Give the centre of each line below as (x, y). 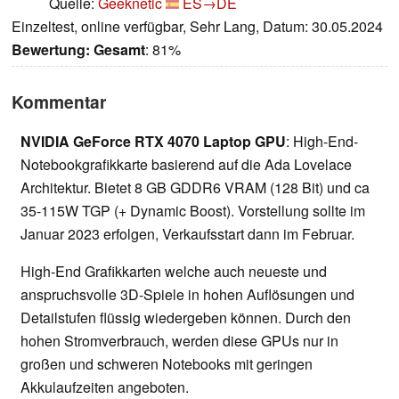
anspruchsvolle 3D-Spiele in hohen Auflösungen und (187, 295)
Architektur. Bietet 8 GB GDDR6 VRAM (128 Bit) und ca (195, 188)
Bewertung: (51, 50)
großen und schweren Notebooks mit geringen (167, 364)
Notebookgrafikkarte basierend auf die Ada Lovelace (186, 165)
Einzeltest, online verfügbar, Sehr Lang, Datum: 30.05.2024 (197, 27)
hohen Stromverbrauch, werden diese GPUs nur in (179, 341)
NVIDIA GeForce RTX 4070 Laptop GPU (153, 142)
